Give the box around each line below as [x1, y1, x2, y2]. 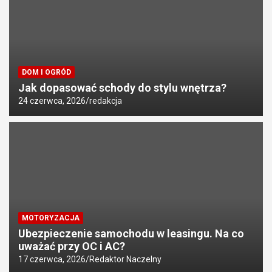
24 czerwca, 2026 [18, 96, 86, 106]
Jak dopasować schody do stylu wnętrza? [18, 81, 226, 95]
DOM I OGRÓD [22, 68, 71, 77]
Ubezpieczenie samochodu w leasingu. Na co [18, 226, 244, 240]
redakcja [89, 96, 122, 106]
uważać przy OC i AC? [18, 239, 125, 253]
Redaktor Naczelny [89, 254, 161, 264]
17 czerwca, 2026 [18, 254, 86, 264]
